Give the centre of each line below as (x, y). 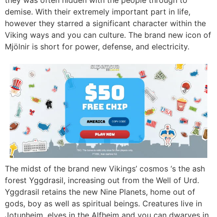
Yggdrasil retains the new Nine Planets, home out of (100, 192)
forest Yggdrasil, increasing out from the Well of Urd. (102, 180)
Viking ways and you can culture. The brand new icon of (108, 35)
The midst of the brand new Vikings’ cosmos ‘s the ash (105, 168)
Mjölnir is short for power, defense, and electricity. (97, 46)
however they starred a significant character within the (105, 23)
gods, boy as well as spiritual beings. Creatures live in (103, 203)
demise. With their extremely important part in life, (98, 11)
